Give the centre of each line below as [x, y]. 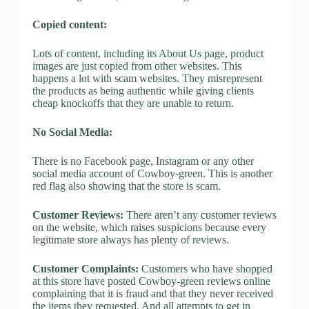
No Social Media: [72, 132]
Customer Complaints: [85, 268]
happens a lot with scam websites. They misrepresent [147, 78]
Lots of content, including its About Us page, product [148, 53]
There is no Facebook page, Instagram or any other [143, 161]
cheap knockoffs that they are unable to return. [133, 103]
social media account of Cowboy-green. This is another [152, 173]
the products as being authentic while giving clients [143, 90]
